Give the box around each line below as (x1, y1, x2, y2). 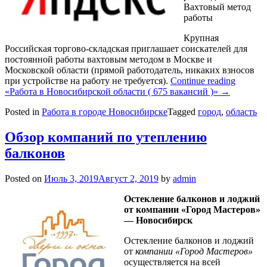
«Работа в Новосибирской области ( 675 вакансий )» (5, 86, 218, 97)
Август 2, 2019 (98, 173, 159, 184)
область (226, 107, 257, 117)
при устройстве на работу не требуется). (5, 76, 170, 86)
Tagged (167, 107, 198, 117)
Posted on (5, 173, 44, 184)
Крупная (184, 33, 219, 44)
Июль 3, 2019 (44, 173, 98, 184)
